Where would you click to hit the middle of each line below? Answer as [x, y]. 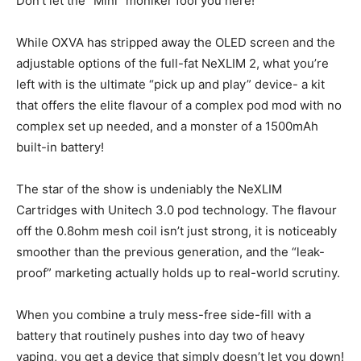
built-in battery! [60, 147]
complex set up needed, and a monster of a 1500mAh [167, 127]
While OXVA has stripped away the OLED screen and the [176, 43]
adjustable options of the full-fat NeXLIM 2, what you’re [172, 64]
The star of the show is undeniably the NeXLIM [149, 189]
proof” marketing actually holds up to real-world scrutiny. [178, 273]
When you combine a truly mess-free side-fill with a [164, 315]
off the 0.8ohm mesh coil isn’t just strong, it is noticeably [176, 231]
